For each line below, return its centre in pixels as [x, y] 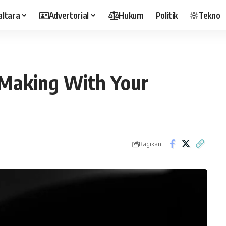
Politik [167, 15]
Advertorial [69, 15]
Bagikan [150, 144]
